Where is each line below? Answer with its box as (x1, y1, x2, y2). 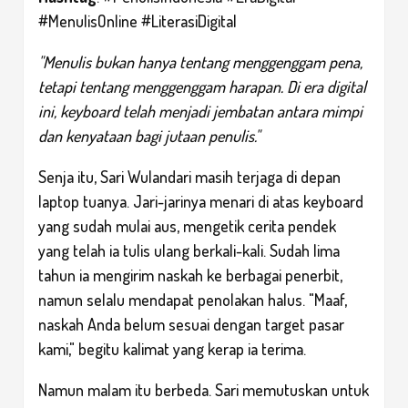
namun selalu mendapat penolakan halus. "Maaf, (38, 289, 347, 310)
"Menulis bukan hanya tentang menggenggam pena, (38, 51, 362, 72)
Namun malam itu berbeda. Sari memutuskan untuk (38, 379, 369, 400)
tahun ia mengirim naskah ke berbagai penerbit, (38, 264, 342, 285)
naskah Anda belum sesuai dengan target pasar (38, 313, 344, 334)
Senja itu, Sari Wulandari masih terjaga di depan (38, 166, 341, 187)
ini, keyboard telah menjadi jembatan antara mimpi (38, 100, 362, 121)
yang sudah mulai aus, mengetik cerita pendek (38, 215, 336, 236)
